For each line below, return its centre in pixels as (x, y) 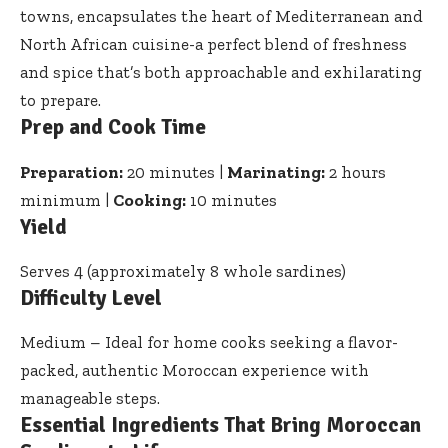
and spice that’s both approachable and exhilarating (221, 72)
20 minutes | (175, 171)
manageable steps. (90, 397)
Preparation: (71, 171)
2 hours (355, 171)
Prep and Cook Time (113, 127)
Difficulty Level (91, 297)
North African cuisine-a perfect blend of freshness (213, 44)
